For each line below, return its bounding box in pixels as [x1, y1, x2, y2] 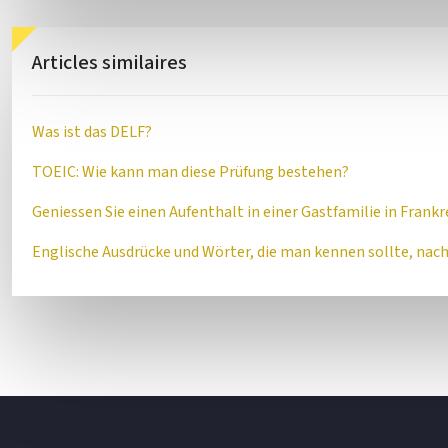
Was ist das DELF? [32, 121, 152, 143]
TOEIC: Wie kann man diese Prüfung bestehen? [32, 161, 349, 183]
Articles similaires [32, 49, 187, 77]
